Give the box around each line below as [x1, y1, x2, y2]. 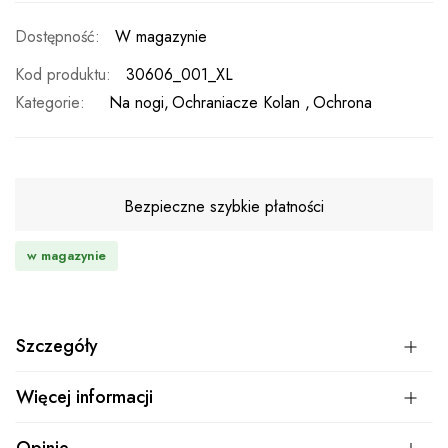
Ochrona [313, 91, 372, 115]
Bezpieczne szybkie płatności [124, 195, 324, 219]
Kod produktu [15, 63, 106, 87]
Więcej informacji [16, 384, 153, 411]
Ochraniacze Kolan [172, 91, 305, 115]
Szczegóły [16, 333, 98, 360]
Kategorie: [15, 91, 85, 115]
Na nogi [109, 91, 164, 115]
